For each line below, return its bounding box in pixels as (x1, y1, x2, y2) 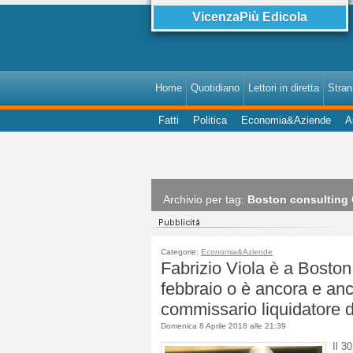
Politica (193, 114, 227, 126)
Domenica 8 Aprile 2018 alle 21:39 (161, 321, 286, 330)
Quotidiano (191, 82, 240, 94)
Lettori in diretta (248, 82, 319, 94)
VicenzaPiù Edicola (192, 10, 307, 24)
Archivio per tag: (163, 193, 247, 206)
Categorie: (161, 247, 201, 256)
